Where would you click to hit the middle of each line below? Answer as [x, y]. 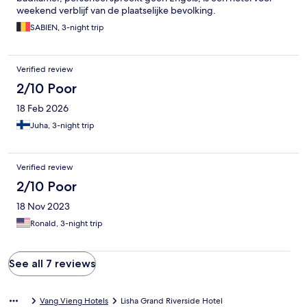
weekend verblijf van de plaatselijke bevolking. [116, 11]
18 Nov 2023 [43, 207]
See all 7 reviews [52, 264]
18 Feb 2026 [42, 109]
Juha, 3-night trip [62, 126]
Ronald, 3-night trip [66, 224]
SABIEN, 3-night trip [67, 28]
